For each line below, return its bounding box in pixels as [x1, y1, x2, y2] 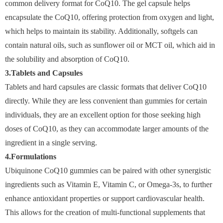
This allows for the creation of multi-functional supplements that [5, 208, 205, 217]
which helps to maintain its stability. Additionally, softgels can [5, 26, 198, 35]
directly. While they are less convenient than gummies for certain [5, 96, 207, 105]
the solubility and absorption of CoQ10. [5, 54, 129, 63]
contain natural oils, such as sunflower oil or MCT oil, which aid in [5, 40, 215, 49]
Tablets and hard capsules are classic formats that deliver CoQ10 [5, 82, 207, 91]
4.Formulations [5, 152, 56, 161]
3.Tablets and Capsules [5, 68, 83, 77]
